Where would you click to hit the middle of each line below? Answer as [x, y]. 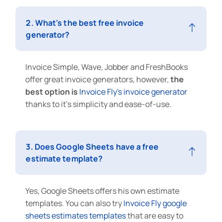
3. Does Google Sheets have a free [92, 146]
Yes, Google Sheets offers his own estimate [103, 191]
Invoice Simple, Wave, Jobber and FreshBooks [107, 67]
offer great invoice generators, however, [98, 79]
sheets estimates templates [76, 215]
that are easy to [155, 215]
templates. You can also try [75, 203]
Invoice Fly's [101, 91]
